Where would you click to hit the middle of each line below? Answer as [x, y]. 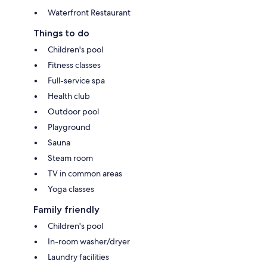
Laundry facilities [78, 257]
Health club [69, 96]
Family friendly [66, 210]
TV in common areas [85, 174]
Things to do [61, 33]
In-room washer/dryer [89, 242]
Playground [69, 127]
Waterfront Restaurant [89, 13]
